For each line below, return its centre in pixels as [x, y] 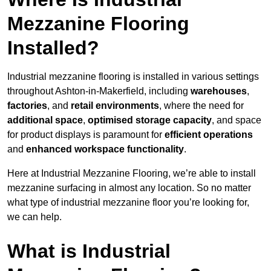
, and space [237, 120]
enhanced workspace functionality [105, 149]
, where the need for [201, 106]
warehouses [219, 91]
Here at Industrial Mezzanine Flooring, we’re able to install [132, 174]
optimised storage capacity [150, 120]
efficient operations [209, 135]
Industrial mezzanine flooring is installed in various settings [133, 77]
